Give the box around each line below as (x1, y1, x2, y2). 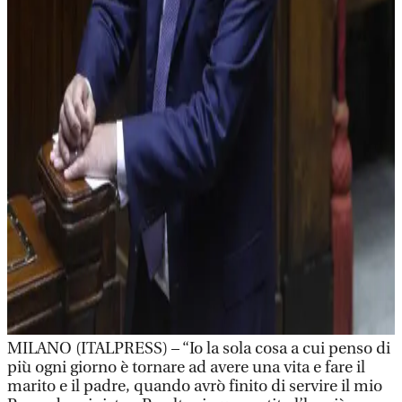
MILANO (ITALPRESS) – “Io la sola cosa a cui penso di (7, 339, 390, 358)
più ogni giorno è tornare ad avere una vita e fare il (7, 358, 365, 377)
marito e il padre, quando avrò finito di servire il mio (7, 377, 382, 396)
